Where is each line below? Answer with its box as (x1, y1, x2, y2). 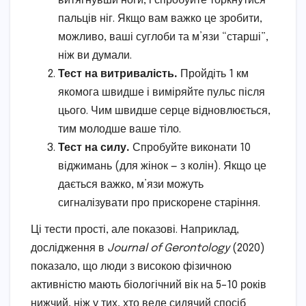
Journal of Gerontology (107, 242, 229, 255)
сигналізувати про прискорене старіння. (58, 197, 260, 209)
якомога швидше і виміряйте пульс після (58, 86, 265, 98)
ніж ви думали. (58, 49, 132, 61)
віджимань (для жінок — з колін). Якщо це (58, 160, 266, 172)
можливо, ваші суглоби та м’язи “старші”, (58, 31, 268, 43)
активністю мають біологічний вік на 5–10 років (31, 279, 266, 292)
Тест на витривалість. (58, 68, 178, 80)
